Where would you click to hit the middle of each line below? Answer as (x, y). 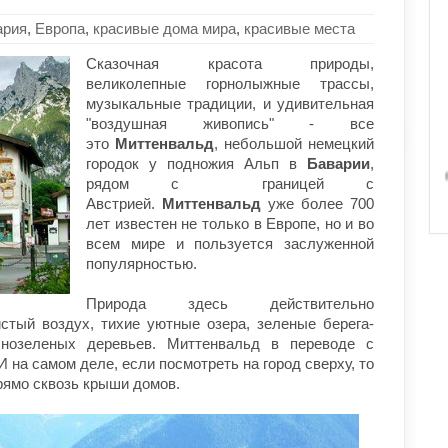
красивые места (299, 28)
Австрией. (124, 203)
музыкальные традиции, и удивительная (230, 103)
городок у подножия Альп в (196, 163)
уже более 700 (317, 203)
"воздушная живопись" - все (230, 123)
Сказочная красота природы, (230, 63)
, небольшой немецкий (294, 143)
